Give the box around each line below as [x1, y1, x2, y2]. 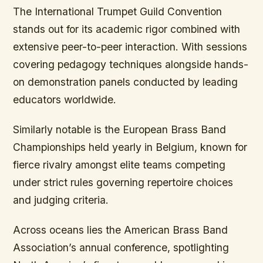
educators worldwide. [13, 93, 117, 106]
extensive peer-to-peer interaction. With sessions [13, 40, 248, 53]
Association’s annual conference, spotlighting [13, 241, 230, 254]
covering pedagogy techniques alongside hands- [13, 58, 249, 70]
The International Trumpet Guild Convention [13, 5, 222, 18]
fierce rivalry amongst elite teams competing [13, 158, 226, 171]
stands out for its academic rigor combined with [13, 22, 241, 35]
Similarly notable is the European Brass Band [13, 123, 227, 136]
